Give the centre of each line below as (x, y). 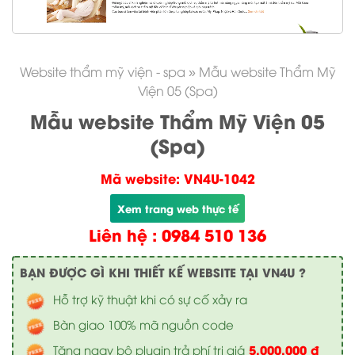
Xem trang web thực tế (177, 208)
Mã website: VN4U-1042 (177, 178)
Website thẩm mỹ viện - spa (102, 71)
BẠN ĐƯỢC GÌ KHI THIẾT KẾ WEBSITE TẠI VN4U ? (163, 272)
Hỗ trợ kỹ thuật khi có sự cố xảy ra (150, 299)
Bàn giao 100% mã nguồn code (143, 324)
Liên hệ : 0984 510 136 (177, 234)
